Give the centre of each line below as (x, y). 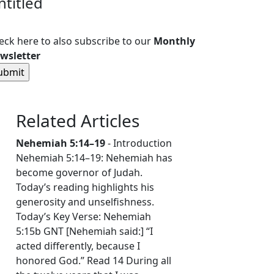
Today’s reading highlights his (85, 187)
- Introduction (139, 143)
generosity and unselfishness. (85, 202)
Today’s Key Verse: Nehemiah (83, 217)
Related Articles (78, 121)
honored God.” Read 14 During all (94, 261)
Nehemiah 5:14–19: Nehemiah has (94, 158)
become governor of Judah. (79, 173)
